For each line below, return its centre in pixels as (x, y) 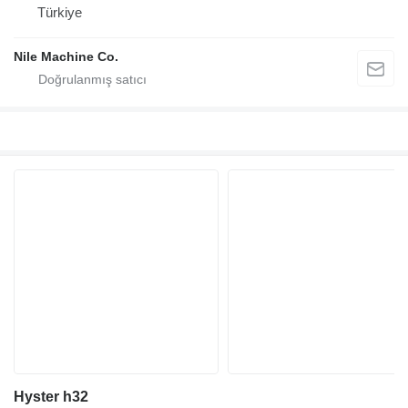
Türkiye (60, 12)
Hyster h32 (51, 397)
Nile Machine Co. (66, 56)
